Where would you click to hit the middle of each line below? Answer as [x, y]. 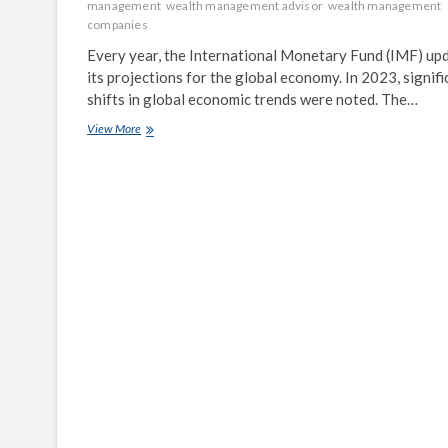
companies [117, 24]
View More [114, 128]
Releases [162, 145]
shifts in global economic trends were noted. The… [252, 98]
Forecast [161, 217]
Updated [161, 163]
